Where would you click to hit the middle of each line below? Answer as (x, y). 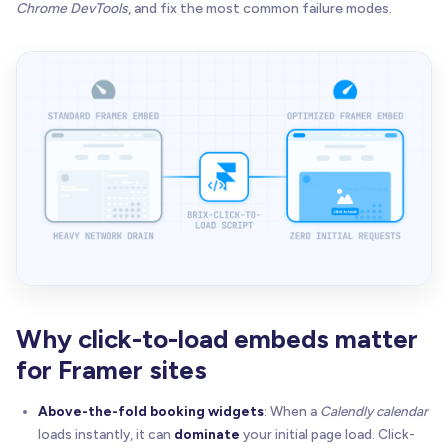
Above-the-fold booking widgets (151, 410)
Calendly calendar (374, 410)
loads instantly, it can (106, 433)
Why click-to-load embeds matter (217, 338)
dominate (207, 433)
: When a (292, 410)
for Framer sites (111, 369)
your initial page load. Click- (327, 433)
